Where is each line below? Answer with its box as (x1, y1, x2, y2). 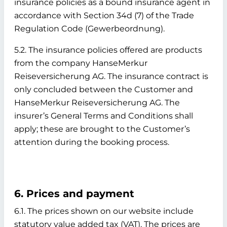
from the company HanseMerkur (14, 58, 147, 68)
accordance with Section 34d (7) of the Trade (14, 11, 194, 20)
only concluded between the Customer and (14, 85, 193, 94)
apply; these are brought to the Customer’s (14, 124, 190, 134)
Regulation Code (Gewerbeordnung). (14, 24, 165, 33)
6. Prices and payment (14, 187, 134, 200)
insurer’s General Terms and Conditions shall (14, 111, 193, 121)
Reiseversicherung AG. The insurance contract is (14, 71, 208, 81)
